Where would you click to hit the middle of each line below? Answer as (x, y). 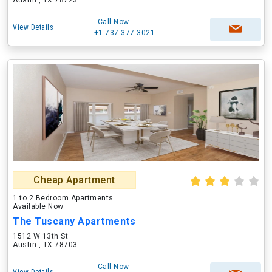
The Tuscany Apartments (74, 221)
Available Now (38, 206)
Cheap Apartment (74, 180)
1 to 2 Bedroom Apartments (63, 198)
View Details (33, 27)
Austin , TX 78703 (45, 245)
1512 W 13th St (40, 236)
